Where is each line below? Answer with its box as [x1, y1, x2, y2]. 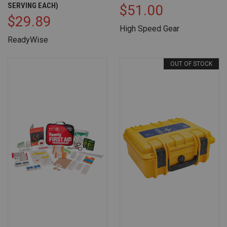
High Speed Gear [120, 24, 179, 33]
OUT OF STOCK [170, 60, 212, 67]
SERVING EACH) [8, 1, 58, 10]
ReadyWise [8, 35, 48, 45]
